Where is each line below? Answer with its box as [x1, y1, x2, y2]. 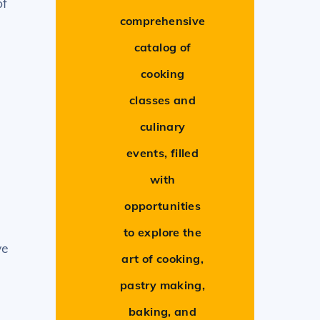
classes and [129, 93, 196, 108]
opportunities [124, 199, 201, 214]
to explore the [124, 225, 202, 240]
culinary [139, 119, 186, 134]
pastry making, [120, 278, 206, 293]
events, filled [126, 146, 199, 161]
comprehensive [119, 14, 206, 29]
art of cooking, [121, 251, 204, 266]
